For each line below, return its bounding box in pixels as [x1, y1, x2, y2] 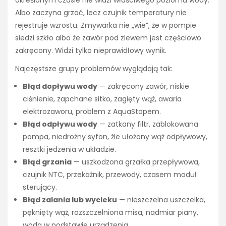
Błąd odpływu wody [23, 119, 97, 129]
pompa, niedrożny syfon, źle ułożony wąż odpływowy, [23, 131, 207, 142]
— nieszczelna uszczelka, [117, 194, 205, 205]
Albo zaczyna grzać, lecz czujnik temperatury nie [15, 7, 187, 18]
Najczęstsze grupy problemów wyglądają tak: [15, 63, 173, 74]
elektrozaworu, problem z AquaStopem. [23, 106, 161, 117]
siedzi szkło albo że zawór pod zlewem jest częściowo [15, 32, 201, 43]
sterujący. [23, 182, 57, 192]
